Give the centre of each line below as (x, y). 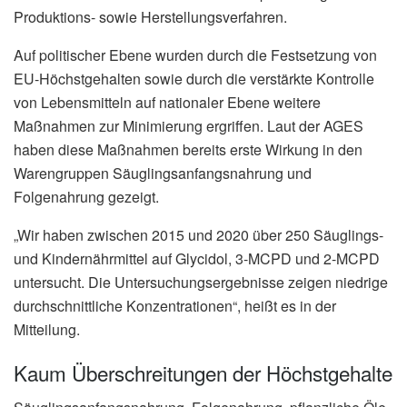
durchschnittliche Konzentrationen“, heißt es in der (175, 306)
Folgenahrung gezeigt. (86, 197)
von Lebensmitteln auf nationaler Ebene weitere (167, 103)
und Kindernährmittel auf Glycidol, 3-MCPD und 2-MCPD (197, 259)
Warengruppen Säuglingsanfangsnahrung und (163, 174)
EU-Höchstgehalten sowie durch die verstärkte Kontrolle (194, 79)
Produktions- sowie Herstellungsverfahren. (150, 17)
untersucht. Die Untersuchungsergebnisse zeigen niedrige (201, 283)
